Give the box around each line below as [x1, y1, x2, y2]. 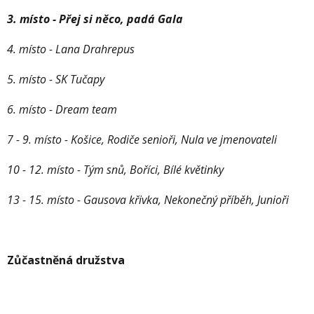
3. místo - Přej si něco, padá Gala [7, 11, 183, 27]
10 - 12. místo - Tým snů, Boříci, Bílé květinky [7, 162, 224, 178]
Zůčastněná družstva [7, 252, 125, 268]
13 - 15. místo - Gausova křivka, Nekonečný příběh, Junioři [7, 192, 289, 208]
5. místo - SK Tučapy [7, 71, 104, 88]
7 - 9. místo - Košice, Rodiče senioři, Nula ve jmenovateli [7, 132, 277, 148]
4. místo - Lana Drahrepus [7, 41, 135, 57]
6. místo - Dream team [7, 102, 117, 118]
